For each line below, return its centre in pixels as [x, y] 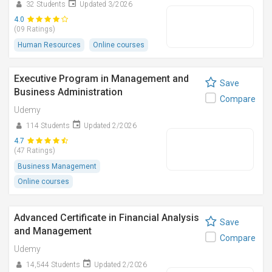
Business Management [57, 166]
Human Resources [49, 45]
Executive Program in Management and [101, 79]
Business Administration [68, 92]
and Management [53, 231]
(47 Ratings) [35, 151]
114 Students [48, 126]
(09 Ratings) [35, 29]
